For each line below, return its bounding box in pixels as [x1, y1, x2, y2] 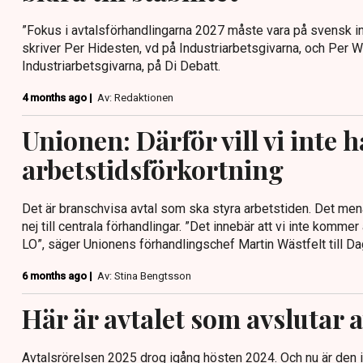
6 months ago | [22, 270, 95, 282]
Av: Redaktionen [97, 92, 173, 104]
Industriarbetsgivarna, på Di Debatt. [22, 58, 220, 74]
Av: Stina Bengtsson [97, 270, 191, 282]
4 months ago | [22, 92, 95, 104]
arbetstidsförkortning [22, 152, 284, 186]
